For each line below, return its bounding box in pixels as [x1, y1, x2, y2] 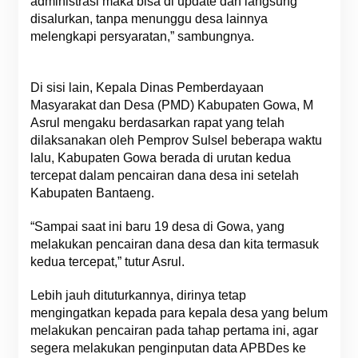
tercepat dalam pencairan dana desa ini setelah [30, 169, 299, 182]
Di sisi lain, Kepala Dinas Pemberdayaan [30, 81, 264, 94]
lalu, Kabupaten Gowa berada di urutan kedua [30, 151, 291, 165]
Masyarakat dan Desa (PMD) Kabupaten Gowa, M [30, 98, 313, 112]
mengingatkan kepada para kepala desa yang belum [30, 306, 328, 320]
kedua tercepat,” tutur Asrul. [30, 255, 185, 268]
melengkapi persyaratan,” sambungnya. [30, 30, 254, 43]
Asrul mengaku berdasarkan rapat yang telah [30, 116, 284, 129]
